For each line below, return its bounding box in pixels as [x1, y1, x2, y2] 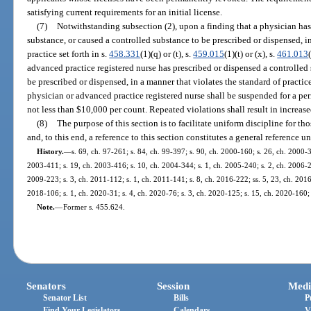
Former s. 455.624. [62, 203, 125, 212]
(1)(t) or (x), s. [224, 49, 278, 60]
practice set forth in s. [27, 49, 110, 60]
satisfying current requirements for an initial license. [27, 7, 223, 18]
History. [36, 147, 64, 156]
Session [157, 280, 190, 292]
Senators [26, 280, 67, 292]
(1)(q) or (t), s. [140, 49, 194, 60]
